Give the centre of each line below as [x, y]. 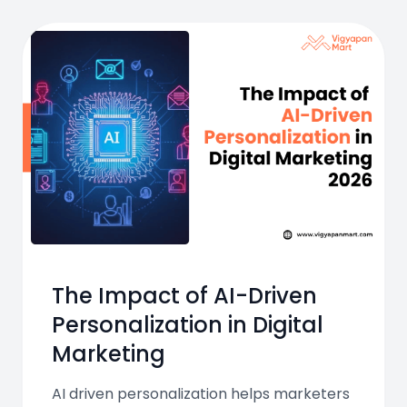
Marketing [109, 353]
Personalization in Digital [188, 324]
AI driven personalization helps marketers [201, 393]
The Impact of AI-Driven [184, 295]
